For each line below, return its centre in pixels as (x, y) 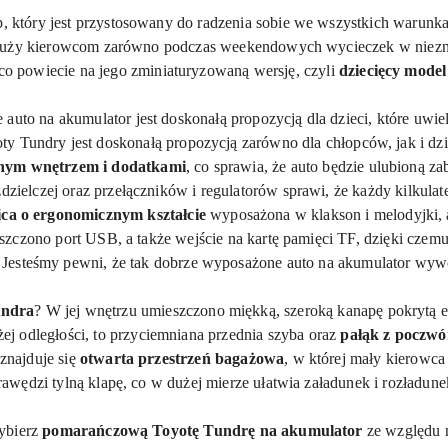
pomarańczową (95, 430)
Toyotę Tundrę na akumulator (257, 430)
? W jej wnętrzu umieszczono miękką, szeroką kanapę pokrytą (237, 310)
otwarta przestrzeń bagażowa (182, 358)
